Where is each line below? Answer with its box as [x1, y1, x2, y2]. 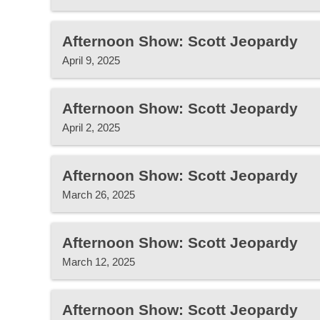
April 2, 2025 [62, 121, 120, 134]
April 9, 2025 [62, 54, 120, 66]
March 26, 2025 [62, 189, 135, 201]
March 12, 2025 [62, 256, 135, 268]
